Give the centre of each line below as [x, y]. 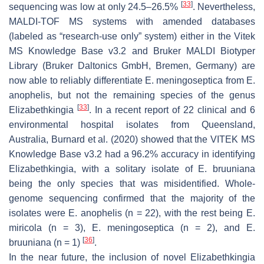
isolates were [39, 213]
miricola [25, 227]
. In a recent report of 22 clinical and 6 [172, 110]
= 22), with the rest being [190, 213]
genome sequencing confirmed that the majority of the [132, 198]
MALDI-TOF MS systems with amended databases [132, 21]
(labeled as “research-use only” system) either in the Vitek [132, 36]
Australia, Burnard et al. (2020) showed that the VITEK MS [132, 139]
